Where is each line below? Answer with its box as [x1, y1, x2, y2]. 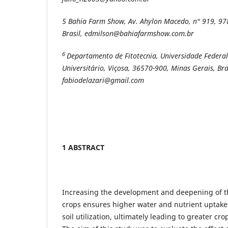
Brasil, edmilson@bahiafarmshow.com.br [62, 28, 194, 38]
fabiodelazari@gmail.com [62, 75, 144, 85]
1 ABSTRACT [62, 142, 104, 152]
